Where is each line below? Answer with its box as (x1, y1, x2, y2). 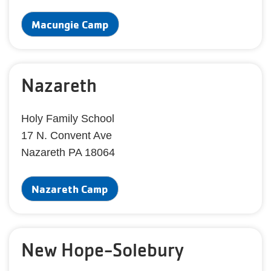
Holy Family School (21, 113, 114, 125)
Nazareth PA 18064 (21, 146, 115, 158)
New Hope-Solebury (21, 238, 184, 261)
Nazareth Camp (31, 182, 108, 195)
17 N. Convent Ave (21, 129, 112, 142)
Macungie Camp (31, 18, 109, 31)
